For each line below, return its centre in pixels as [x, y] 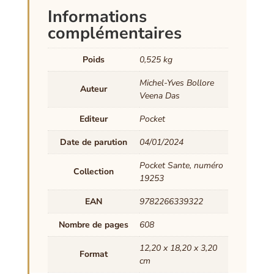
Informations [97, 17]
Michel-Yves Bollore [176, 83]
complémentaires [114, 34]
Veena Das [159, 96]
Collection [93, 172]
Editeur [93, 119]
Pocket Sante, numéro [181, 166]
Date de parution [93, 143]
